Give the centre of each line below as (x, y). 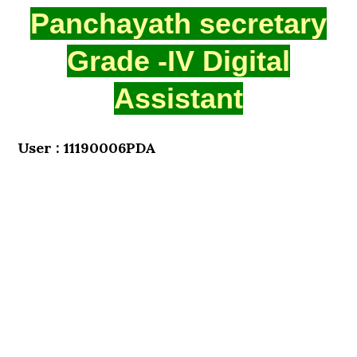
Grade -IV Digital (178, 61)
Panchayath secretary (178, 24)
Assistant (178, 98)
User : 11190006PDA (87, 148)
